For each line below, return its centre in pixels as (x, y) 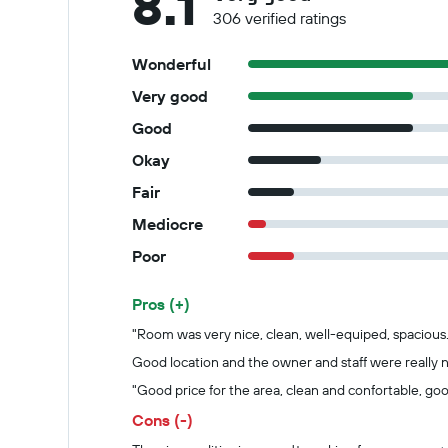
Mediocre (167, 224)
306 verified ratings (279, 18)
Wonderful (171, 64)
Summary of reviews (223, 320)
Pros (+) (161, 304)
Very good (170, 96)
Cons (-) (162, 420)
